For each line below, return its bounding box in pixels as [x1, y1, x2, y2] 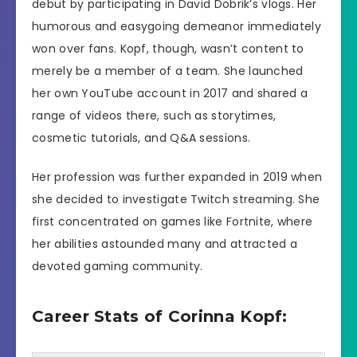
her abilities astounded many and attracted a [32, 236, 298, 253]
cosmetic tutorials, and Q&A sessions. [32, 130, 251, 147]
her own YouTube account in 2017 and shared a [32, 85, 308, 102]
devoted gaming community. [32, 258, 203, 275]
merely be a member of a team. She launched [32, 63, 304, 80]
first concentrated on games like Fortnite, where [32, 214, 313, 230]
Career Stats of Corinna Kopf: [32, 306, 288, 326]
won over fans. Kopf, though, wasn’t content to [32, 41, 304, 57]
